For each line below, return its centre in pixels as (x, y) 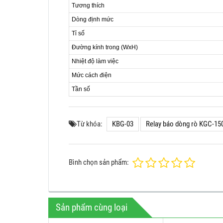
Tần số (81, 89)
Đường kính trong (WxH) (106, 47)
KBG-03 (123, 124)
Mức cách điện (92, 75)
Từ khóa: (90, 124)
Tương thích (88, 5)
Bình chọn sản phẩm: (99, 163)
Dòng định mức (93, 19)
